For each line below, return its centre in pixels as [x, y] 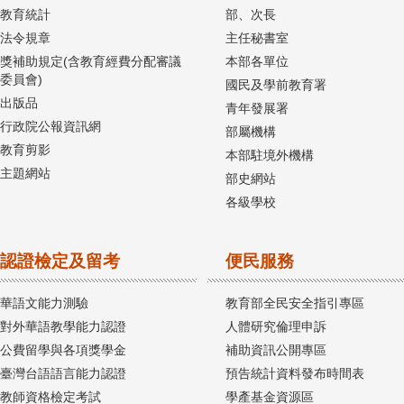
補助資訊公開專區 [276, 349]
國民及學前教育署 [276, 84]
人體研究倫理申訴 [276, 326]
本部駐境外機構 [270, 155]
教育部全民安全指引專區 [295, 303]
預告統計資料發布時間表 [295, 373]
